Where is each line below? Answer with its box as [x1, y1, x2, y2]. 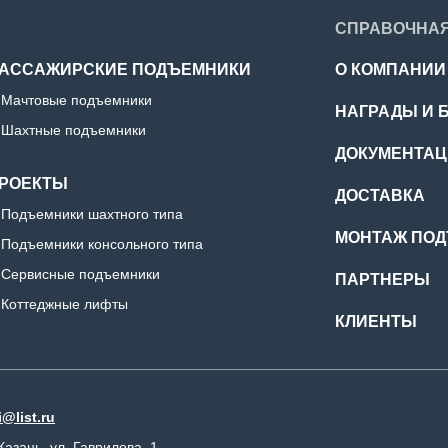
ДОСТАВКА [335, 187, 425, 204]
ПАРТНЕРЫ [335, 271, 430, 288]
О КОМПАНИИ [335, 61, 446, 78]
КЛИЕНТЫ [335, 313, 417, 330]
